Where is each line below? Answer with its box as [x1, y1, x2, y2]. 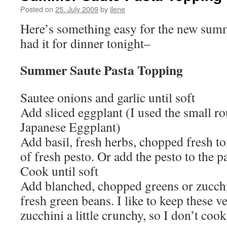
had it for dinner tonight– [20, 34, 150, 52]
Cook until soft [20, 162, 98, 179]
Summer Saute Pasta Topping [20, 60, 183, 80]
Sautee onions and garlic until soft [20, 89, 195, 106]
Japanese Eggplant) [20, 118, 121, 135]
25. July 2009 [55, 4, 98, 14]
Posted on [20, 4, 53, 14]
